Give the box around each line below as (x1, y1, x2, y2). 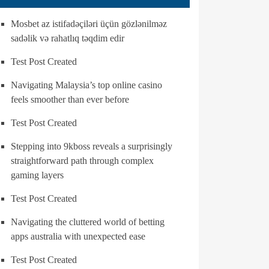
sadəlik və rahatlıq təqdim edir (11, 33, 124, 43)
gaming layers (11, 170, 64, 180)
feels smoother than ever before (11, 94, 129, 104)
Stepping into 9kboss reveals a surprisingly (11, 141, 172, 151)
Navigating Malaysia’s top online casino (11, 80, 162, 90)
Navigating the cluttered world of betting (11, 217, 165, 227)
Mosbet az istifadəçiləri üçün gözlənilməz (11, 19, 167, 29)
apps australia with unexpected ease (11, 231, 145, 241)
